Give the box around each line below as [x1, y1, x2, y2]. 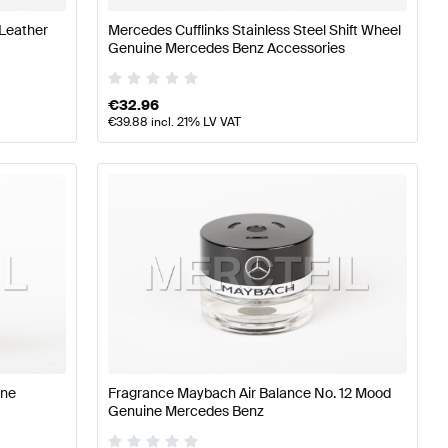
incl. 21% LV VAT [147, 114, 241, 131]
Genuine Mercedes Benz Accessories [107, 38, 345, 57]
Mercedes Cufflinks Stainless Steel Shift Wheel [107, 20, 401, 39]
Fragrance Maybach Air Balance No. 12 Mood [107, 383, 391, 402]
